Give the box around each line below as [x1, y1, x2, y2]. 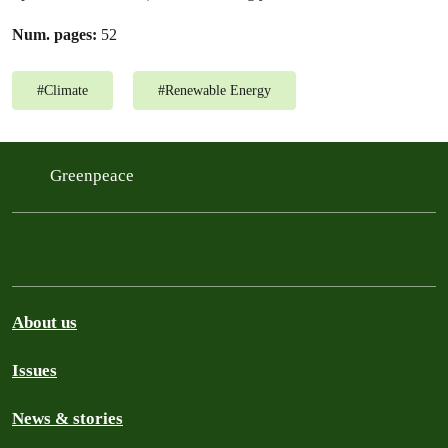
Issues [12, 360, 57, 380]
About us [12, 312, 77, 332]
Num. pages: [12, 24, 97, 44]
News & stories [12, 408, 123, 428]
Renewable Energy [165, 82, 271, 98]
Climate [44, 82, 88, 98]
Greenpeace [50, 165, 138, 185]
